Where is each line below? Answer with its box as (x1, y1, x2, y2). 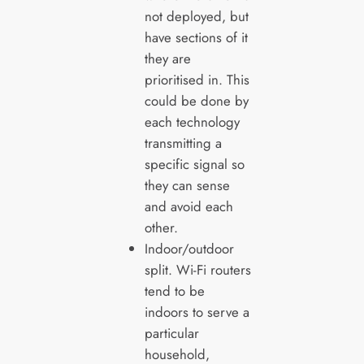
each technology (144, 112, 240, 132)
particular (144, 323, 199, 344)
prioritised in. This (144, 70, 249, 90)
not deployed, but (144, 6, 249, 27)
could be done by (144, 91, 249, 111)
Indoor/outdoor (144, 239, 234, 259)
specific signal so (144, 154, 245, 175)
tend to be (144, 281, 205, 301)
